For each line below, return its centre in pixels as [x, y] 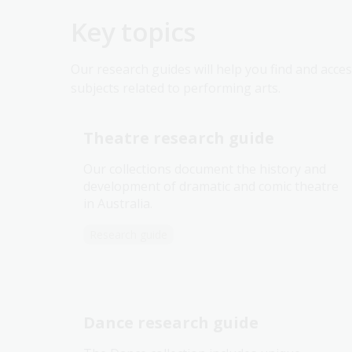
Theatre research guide [179, 123]
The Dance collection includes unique [192, 339]
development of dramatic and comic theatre [211, 172]
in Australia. [118, 189]
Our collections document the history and [205, 154]
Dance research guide [171, 308]
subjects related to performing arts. [176, 73]
